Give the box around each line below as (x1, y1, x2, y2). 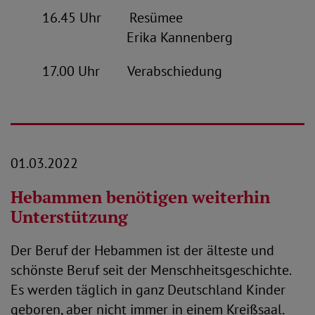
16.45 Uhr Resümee (11, 8, 183, 27)
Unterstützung (11, 205, 128, 228)
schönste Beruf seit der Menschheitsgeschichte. (11, 261, 290, 279)
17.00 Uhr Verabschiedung (11, 62, 222, 80)
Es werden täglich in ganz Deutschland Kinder (11, 281, 285, 299)
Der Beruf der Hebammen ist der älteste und (11, 241, 274, 259)
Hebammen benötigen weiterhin (11, 186, 270, 208)
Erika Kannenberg (11, 28, 233, 46)
